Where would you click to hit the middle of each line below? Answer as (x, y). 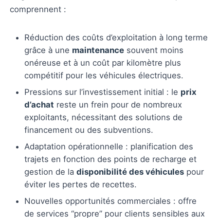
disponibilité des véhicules (130, 172)
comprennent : (38, 9)
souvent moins (154, 50)
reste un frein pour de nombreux (118, 104)
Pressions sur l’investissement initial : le (102, 92)
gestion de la (50, 172)
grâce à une (48, 50)
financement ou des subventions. (89, 130)
